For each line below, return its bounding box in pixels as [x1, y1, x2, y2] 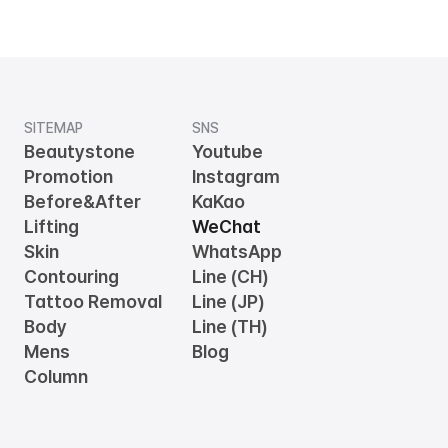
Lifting [24, 216, 79, 237]
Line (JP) [192, 291, 266, 312]
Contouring [24, 266, 119, 287]
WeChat [192, 216, 262, 237]
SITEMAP [24, 120, 83, 136]
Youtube [192, 141, 264, 162]
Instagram [192, 166, 281, 187]
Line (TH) [192, 316, 269, 337]
